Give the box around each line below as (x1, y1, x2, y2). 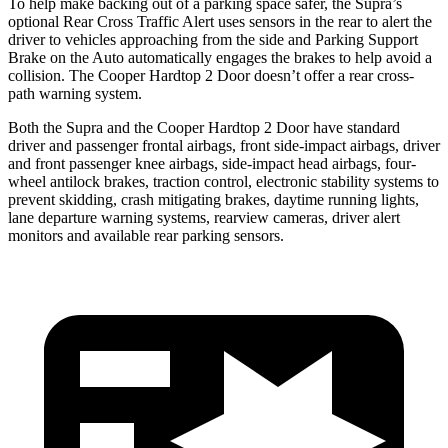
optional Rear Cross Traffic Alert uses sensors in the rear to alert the (8, 12, 432, 30)
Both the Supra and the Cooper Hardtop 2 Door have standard (8, 118, 400, 136)
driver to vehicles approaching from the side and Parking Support (8, 30, 418, 48)
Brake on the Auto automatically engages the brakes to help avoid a (8, 48, 432, 66)
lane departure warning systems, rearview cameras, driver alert (8, 208, 400, 226)
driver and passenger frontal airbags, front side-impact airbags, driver (8, 136, 440, 154)
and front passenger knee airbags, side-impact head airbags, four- (8, 154, 416, 172)
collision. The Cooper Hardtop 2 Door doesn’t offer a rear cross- (8, 66, 414, 84)
